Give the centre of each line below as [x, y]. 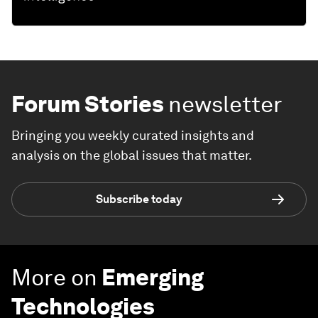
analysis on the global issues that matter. [132, 155]
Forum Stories [88, 104]
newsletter [225, 104]
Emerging [153, 277]
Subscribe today [139, 199]
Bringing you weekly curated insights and [133, 135]
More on [54, 277]
